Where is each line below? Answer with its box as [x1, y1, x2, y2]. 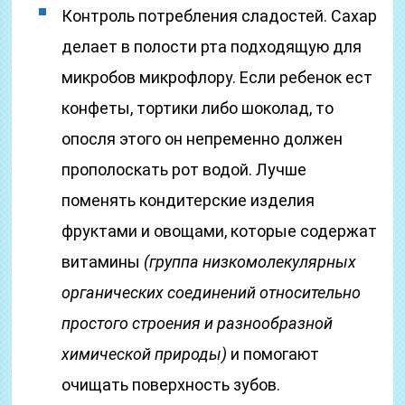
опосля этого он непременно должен [61, 129, 344, 148]
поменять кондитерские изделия [61, 191, 316, 210]
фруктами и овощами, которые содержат [61, 221, 378, 240]
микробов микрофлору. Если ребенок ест [61, 68, 373, 87]
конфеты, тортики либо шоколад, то [61, 99, 334, 118]
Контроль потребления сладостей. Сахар [61, 6, 378, 25]
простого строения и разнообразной [61, 314, 334, 333]
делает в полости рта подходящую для [61, 37, 363, 56]
